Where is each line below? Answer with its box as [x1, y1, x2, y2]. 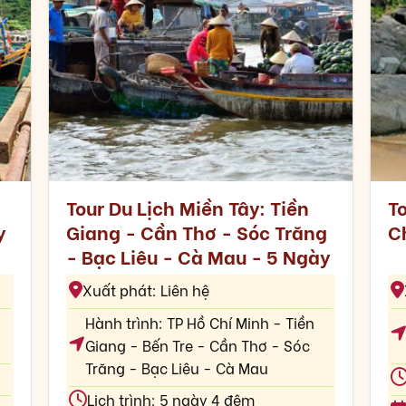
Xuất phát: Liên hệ [82, 279, 209, 301]
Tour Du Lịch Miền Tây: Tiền [65, 192, 309, 221]
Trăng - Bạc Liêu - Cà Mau [84, 356, 268, 378]
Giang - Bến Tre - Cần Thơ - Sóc [84, 333, 310, 355]
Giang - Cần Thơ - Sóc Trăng [65, 217, 327, 246]
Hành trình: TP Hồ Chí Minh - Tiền [84, 311, 314, 333]
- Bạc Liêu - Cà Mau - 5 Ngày [65, 241, 330, 270]
